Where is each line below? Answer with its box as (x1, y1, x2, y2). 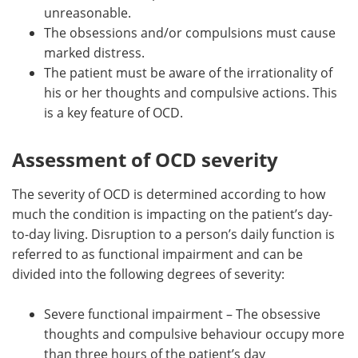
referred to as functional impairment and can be (12, 245, 303, 263)
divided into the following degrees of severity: (12, 265, 284, 283)
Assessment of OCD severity (12, 145, 278, 173)
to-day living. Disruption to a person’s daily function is (12, 225, 335, 243)
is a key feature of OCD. (44, 103, 183, 121)
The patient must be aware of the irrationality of (44, 63, 332, 82)
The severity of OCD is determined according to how (12, 185, 325, 203)
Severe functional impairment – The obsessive (44, 304, 320, 323)
